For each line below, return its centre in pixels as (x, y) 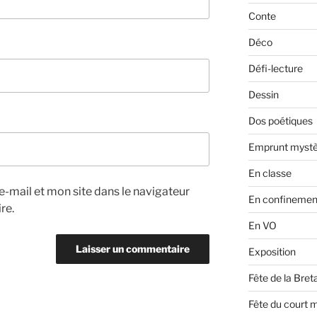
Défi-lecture (275, 69)
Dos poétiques (280, 121)
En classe (270, 173)
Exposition (272, 252)
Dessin (263, 95)
